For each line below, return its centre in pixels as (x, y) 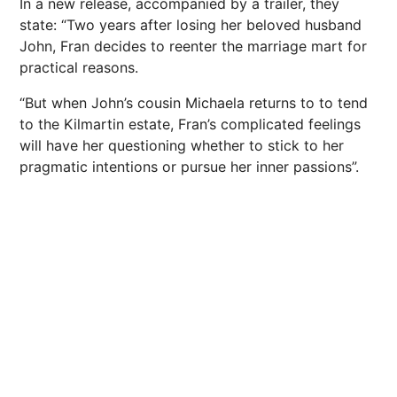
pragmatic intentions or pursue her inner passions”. (189, 167)
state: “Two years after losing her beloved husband (191, 25)
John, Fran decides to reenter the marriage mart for (193, 47)
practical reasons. (79, 68)
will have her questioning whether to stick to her (182, 146)
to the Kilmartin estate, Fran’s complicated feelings (190, 125)
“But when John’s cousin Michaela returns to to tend (194, 103)
